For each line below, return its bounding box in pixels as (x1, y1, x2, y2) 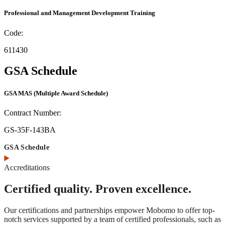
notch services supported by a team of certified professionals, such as (4, 214, 221, 223)
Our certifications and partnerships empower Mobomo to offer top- (4, 205, 215, 214)
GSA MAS (4, 89, 32, 97)
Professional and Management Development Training (4, 9, 155, 17)
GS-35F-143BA (4, 125, 56, 134)
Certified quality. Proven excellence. (4, 182, 191, 195)
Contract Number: (4, 108, 61, 117)
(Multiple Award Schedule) (34, 89, 108, 97)
